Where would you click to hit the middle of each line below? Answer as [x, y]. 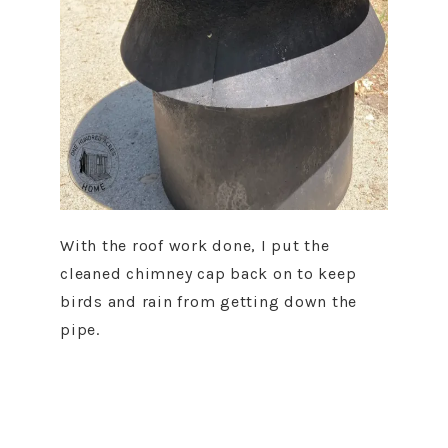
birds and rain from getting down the [208, 301]
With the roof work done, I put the [195, 245]
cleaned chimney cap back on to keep [208, 273]
